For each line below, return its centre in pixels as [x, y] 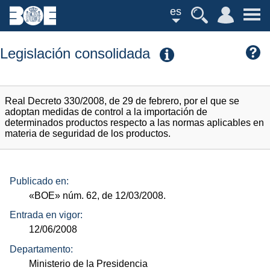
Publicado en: [39, 181]
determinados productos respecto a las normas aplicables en [134, 123]
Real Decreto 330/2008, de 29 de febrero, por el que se [122, 101]
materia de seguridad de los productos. [88, 134]
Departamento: [41, 249]
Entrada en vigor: [46, 215]
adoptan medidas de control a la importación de [106, 112]
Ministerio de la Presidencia [89, 263]
